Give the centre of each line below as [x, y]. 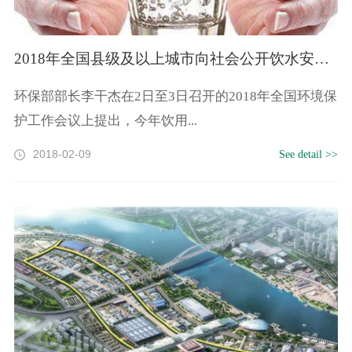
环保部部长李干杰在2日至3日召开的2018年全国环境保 [175, 96]
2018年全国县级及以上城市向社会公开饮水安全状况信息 [321, 58]
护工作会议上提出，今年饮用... [105, 120]
